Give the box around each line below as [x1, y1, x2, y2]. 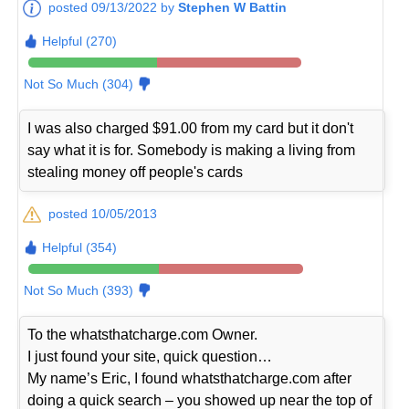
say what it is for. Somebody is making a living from [27, 142, 356, 158]
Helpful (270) [42, 33, 118, 48]
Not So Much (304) [24, 76, 134, 91]
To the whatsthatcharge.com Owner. [27, 326, 258, 342]
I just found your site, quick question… [27, 348, 273, 364]
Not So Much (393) [24, 282, 134, 298]
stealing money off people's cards [27, 163, 244, 180]
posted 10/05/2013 [48, 205, 158, 221]
